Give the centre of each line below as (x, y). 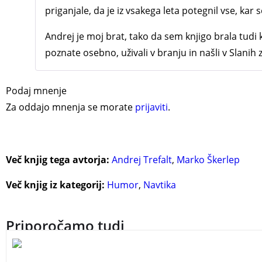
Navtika (160, 185)
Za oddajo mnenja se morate (70, 107)
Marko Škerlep (208, 160)
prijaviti (151, 107)
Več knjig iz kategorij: (55, 185)
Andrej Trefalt (142, 160)
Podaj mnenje (36, 91)
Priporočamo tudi (65, 226)
